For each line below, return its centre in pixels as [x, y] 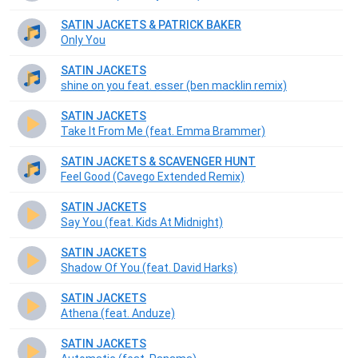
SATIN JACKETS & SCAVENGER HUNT [158, 162]
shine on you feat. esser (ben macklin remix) [174, 86]
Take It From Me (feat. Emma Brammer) [163, 131]
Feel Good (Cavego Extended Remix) [153, 177]
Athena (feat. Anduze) [118, 314]
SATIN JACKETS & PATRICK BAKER [151, 25]
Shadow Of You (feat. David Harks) [149, 268]
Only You [83, 40]
